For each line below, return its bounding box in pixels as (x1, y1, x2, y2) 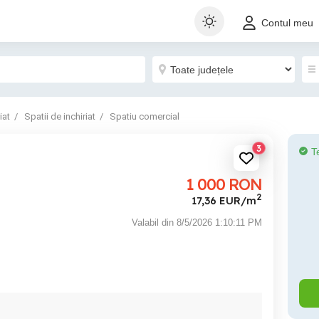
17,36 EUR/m (192, 193, 256, 207)
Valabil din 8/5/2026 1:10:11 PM (132, 216, 262, 228)
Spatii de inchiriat (24, 111, 95, 122)
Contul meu (261, 17, 313, 29)
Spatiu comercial (110, 111, 179, 122)
